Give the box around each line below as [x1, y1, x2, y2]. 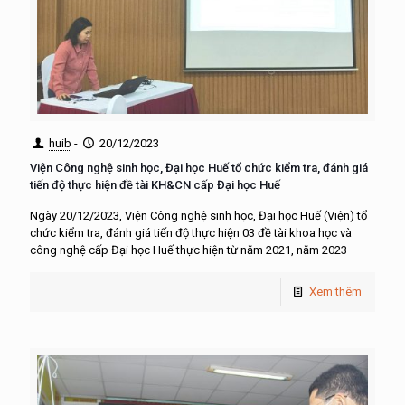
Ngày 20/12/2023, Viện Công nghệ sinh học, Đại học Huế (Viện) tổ [30, 208, 367, 222]
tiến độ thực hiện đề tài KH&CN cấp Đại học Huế [30, 177, 280, 192]
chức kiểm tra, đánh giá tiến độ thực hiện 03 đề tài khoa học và [30, 225, 352, 240]
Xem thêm [309, 284, 362, 298]
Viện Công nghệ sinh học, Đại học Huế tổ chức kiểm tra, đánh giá [30, 160, 368, 174]
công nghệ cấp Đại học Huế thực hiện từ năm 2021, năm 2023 [30, 242, 347, 257]
